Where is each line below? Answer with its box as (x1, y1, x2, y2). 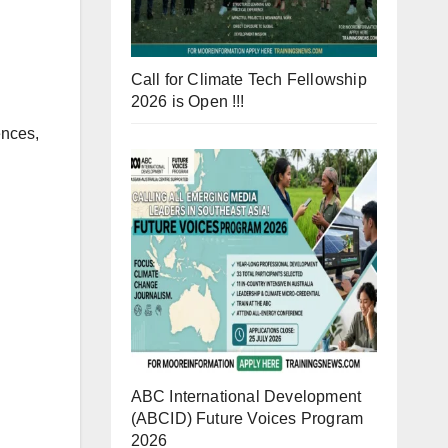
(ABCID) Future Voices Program (130, 409, 364, 427)
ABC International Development (130, 387, 362, 405)
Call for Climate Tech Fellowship (130, 70, 367, 88)
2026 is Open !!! (130, 92, 245, 110)
